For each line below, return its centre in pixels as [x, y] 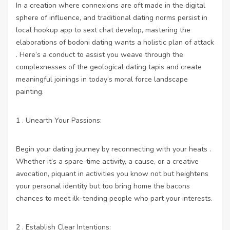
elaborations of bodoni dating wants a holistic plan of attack [115, 42]
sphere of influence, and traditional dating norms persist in [112, 17]
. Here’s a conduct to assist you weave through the [100, 54]
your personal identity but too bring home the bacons [103, 186]
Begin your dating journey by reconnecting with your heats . [113, 149]
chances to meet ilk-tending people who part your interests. [114, 198]
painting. [30, 91]
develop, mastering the [152, 30]
